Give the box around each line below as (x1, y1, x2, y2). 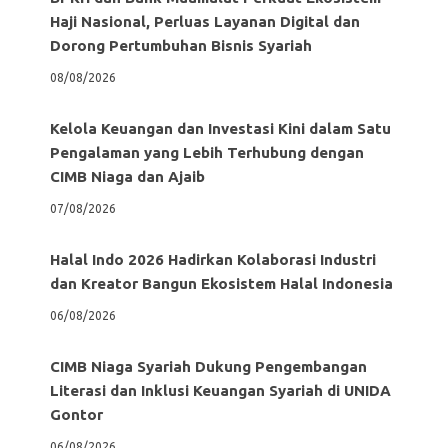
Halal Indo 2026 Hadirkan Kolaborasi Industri (50, 251, 376, 268)
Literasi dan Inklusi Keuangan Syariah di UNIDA (50, 382, 391, 399)
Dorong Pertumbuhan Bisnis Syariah (50, 37, 312, 54)
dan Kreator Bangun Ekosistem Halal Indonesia (50, 275, 393, 292)
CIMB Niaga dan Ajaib (50, 168, 205, 185)
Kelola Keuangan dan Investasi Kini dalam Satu (50, 120, 391, 137)
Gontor (50, 406, 103, 423)
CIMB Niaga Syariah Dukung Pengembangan (50, 358, 367, 375)
